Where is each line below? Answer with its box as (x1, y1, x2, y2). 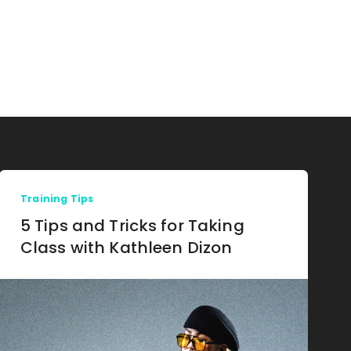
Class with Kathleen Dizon (20, 236, 233, 259)
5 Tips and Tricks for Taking (20, 214, 244, 237)
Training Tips (20, 192, 94, 206)
